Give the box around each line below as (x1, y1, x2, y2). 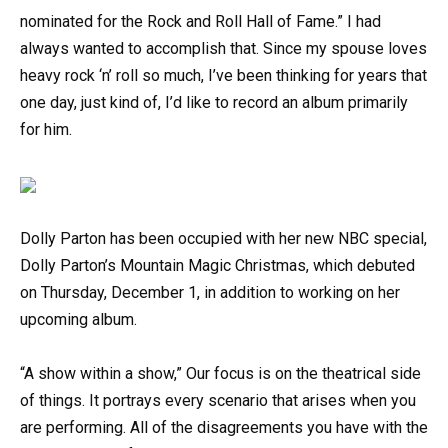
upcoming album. (20, 309, 137, 329)
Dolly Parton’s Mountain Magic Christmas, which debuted (20, 255, 415, 275)
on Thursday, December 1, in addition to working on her (20, 282, 400, 302)
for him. (20, 120, 72, 140)
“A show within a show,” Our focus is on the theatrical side (20, 363, 421, 383)
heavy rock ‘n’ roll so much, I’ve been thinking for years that (20, 66, 427, 86)
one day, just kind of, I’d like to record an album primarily (20, 93, 408, 113)
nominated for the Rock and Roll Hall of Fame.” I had (20, 12, 381, 32)
